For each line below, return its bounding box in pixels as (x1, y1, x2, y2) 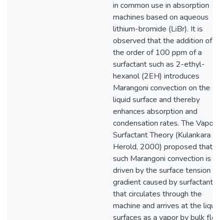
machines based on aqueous (113, 12, 209, 23)
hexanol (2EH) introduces (113, 71, 199, 82)
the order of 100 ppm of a (113, 47, 202, 58)
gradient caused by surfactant (113, 177, 213, 188)
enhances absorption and (113, 106, 197, 117)
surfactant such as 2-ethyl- (113, 59, 205, 70)
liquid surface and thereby (113, 94, 200, 105)
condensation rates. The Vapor (113, 118, 216, 129)
